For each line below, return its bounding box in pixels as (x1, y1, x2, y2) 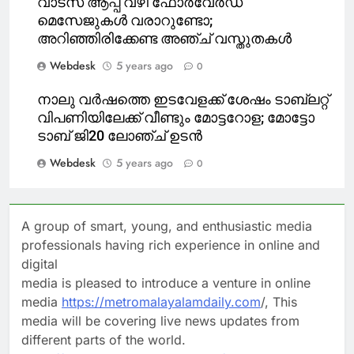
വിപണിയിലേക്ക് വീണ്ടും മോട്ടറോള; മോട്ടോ (37, 109, 314, 126)
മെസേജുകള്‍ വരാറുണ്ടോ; (37, 12, 213, 28)
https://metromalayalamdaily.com (62, 293, 261, 310)
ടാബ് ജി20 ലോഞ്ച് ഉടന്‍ (37, 127, 202, 144)
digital (21, 255, 58, 272)
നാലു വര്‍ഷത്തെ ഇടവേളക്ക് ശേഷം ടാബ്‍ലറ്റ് (37, 91, 329, 107)
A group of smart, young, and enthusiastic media (21, 217, 312, 234)
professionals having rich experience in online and (21, 236, 320, 253)
